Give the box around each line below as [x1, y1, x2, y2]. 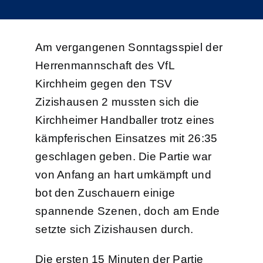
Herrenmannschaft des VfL [35, 59, 174, 72]
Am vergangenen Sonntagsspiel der [35, 41, 223, 53]
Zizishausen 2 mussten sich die [35, 96, 200, 108]
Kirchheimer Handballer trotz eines [35, 114, 215, 126]
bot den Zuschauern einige [35, 187, 176, 199]
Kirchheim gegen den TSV [35, 77, 173, 90]
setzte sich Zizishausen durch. [35, 223, 194, 235]
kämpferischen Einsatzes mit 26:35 [35, 132, 218, 144]
